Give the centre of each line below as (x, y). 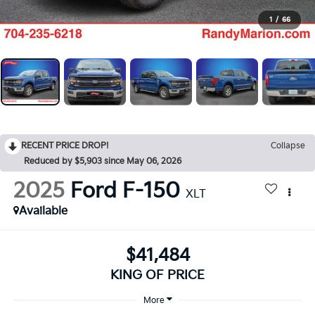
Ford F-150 (125, 192)
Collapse (288, 146)
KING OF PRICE (157, 275)
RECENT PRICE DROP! (65, 146)
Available (43, 212)
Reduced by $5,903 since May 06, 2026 (103, 161)
